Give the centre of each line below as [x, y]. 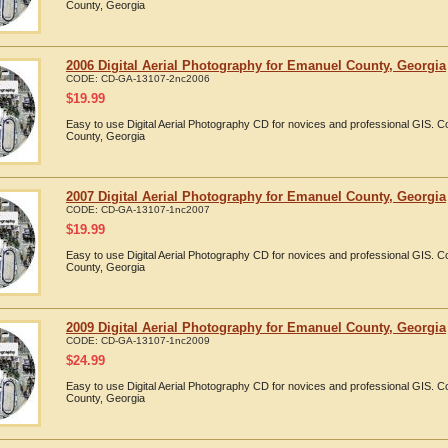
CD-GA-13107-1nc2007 [155, 209]
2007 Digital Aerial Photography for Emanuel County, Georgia [256, 196]
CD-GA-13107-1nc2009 [155, 340]
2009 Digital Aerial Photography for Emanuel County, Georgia [256, 327]
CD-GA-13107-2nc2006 [155, 78]
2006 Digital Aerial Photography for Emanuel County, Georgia [256, 65]
